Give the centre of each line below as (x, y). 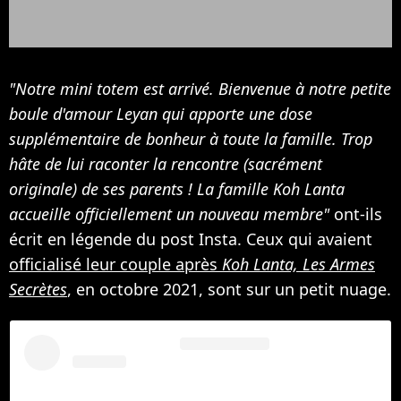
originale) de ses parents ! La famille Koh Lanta (177, 188)
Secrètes (38, 289)
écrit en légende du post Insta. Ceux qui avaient (191, 239)
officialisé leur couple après (115, 264)
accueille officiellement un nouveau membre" (169, 213)
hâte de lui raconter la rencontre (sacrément (166, 163)
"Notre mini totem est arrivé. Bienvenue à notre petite (200, 88)
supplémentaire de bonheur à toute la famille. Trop (191, 138)
